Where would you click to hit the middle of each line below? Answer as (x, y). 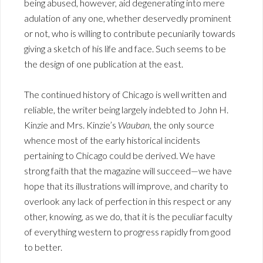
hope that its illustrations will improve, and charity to (126, 186)
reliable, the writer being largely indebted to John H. (126, 110)
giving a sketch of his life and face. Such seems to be (125, 49)
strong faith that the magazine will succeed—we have (128, 171)
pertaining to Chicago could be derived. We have (120, 156)
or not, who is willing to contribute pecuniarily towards (130, 33)
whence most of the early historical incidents (112, 140)
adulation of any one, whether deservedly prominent (128, 18)
